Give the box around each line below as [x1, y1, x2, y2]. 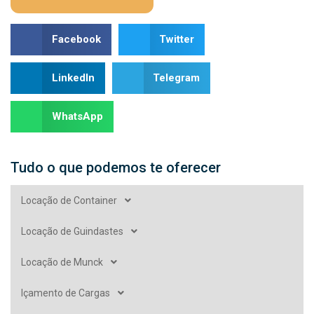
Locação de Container [21, 194, 117, 206]
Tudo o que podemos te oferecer [11, 158, 221, 176]
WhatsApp [51, 110, 103, 123]
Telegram [153, 71, 200, 85]
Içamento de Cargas [21, 287, 110, 299]
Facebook [51, 33, 101, 46]
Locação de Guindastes [21, 225, 123, 237]
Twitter [159, 33, 194, 46]
